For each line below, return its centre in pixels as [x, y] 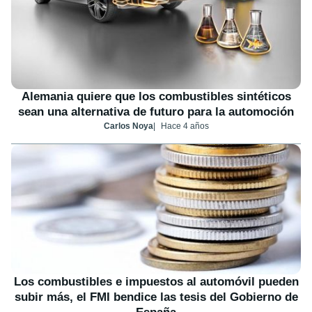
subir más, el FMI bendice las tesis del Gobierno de [156, 297]
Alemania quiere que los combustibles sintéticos [156, 97]
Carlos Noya [128, 126]
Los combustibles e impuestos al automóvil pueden [156, 281]
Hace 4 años [185, 126]
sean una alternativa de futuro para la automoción [156, 112]
